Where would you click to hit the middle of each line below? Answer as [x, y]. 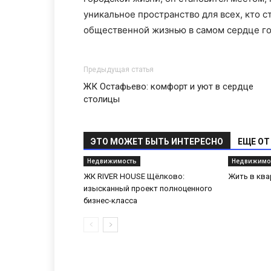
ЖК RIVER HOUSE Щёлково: [134, 176]
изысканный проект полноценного [148, 188]
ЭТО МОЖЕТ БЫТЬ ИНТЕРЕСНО [157, 142]
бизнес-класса [110, 201]
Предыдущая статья [119, 70]
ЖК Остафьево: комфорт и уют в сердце [168, 87]
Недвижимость [112, 161]
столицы [102, 99]
